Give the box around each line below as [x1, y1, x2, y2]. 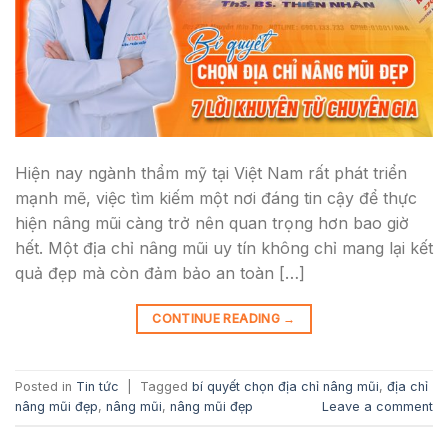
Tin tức [76, 379, 119, 395]
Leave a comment [322, 399, 433, 415]
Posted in [15, 379, 76, 395]
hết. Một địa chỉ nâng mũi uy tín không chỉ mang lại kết [15, 237, 433, 258]
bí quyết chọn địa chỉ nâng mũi [192, 379, 379, 395]
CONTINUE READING [152, 310, 284, 326]
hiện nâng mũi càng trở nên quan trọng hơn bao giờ [15, 212, 409, 233]
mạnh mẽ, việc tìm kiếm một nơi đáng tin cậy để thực [15, 187, 417, 208]
